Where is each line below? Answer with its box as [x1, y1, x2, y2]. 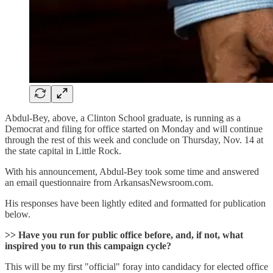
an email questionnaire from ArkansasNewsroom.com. [5, 177, 213, 188]
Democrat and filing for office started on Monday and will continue [5, 123, 263, 134]
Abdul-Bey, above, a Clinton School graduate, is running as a [5, 112, 241, 123]
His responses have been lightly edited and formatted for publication [5, 197, 266, 208]
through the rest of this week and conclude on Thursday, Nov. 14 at [5, 134, 263, 145]
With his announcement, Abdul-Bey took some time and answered [5, 166, 259, 177]
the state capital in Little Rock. [5, 145, 121, 156]
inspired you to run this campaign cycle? [5, 240, 171, 251]
